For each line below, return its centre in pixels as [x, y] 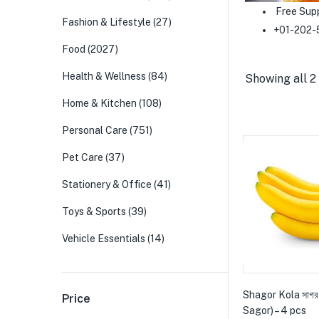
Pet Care [83, 157]
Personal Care [95, 130]
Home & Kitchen [99, 103]
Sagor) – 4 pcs [274, 310]
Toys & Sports [94, 211]
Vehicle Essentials [104, 239]
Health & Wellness [104, 76]
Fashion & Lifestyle [106, 22]
